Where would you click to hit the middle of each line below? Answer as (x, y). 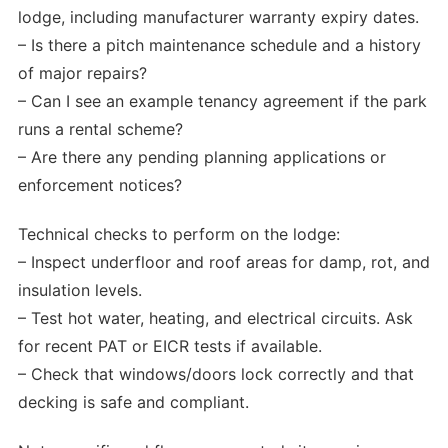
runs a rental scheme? (100, 128)
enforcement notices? (100, 184)
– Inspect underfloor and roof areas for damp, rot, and (224, 261)
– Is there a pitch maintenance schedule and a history (219, 44)
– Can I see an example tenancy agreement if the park (222, 100)
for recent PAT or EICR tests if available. (170, 345)
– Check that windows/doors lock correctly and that (216, 373)
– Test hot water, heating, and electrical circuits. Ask (215, 317)
